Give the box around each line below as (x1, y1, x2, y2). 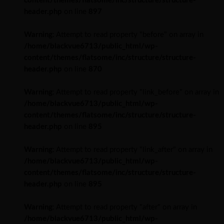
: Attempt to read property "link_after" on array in (52, 145, 212, 153)
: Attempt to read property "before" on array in (52, 30, 203, 38)
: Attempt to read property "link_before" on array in (52, 88, 219, 96)
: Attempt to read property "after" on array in (52, 203, 197, 211)
